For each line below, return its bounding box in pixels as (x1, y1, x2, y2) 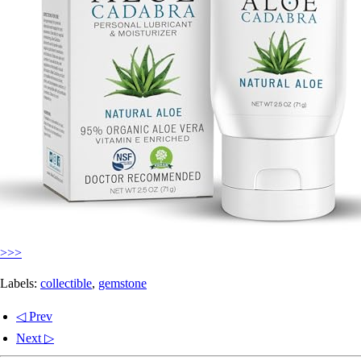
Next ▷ (16, 330, 54, 345)
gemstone (98, 276, 147, 290)
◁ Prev (16, 309, 52, 323)
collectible (40, 276, 92, 290)
